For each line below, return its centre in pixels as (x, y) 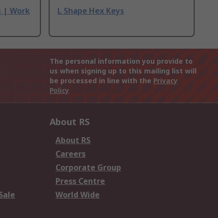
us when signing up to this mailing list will (123, 71)
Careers (71, 154)
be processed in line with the (101, 81)
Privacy (165, 81)
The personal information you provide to (121, 61)
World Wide (78, 195)
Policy (59, 91)
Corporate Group (88, 168)
